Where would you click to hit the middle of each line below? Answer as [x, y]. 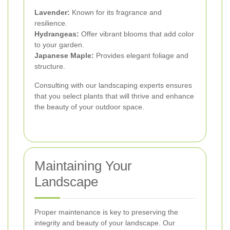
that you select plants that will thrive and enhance [114, 96]
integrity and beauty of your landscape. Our [105, 223]
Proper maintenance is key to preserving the [106, 212]
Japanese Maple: [64, 56]
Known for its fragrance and [116, 13]
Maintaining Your [83, 166]
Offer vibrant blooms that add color [137, 34]
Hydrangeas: [57, 34]
